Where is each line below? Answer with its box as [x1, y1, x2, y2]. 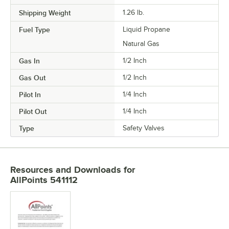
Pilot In [19, 90, 41, 99]
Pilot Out [19, 107, 47, 116]
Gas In [19, 57, 40, 65]
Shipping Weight [19, 9, 71, 17]
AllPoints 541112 [10, 175, 78, 185]
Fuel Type [19, 26, 50, 34]
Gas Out [19, 74, 45, 82]
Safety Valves [123, 124, 165, 132]
